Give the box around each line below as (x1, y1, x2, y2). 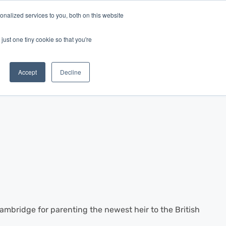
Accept (18, 68, 37, 76)
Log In (73, 20, 96, 29)
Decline (60, 68, 81, 76)
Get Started (116, 20, 159, 29)
